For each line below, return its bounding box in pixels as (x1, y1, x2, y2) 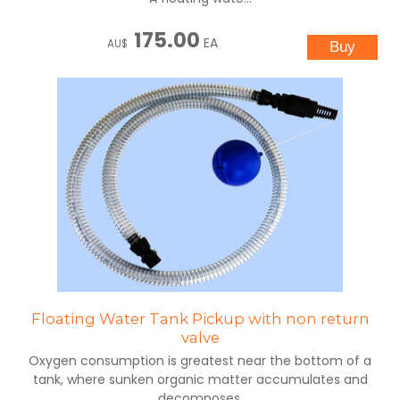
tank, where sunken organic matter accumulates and (32, 371, 368, 389)
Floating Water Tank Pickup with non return (30, 310, 370, 329)
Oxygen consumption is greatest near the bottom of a (29, 352, 371, 371)
